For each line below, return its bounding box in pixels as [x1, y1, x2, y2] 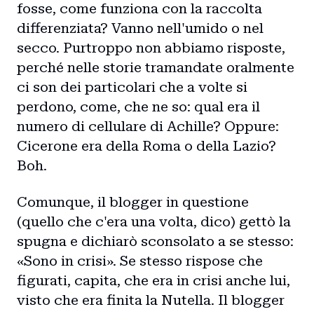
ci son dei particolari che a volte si [17, 78, 247, 95]
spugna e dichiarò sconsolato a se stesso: [17, 233, 294, 250]
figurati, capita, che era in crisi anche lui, [17, 272, 290, 289]
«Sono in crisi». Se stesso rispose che [17, 252, 263, 269]
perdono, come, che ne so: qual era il [17, 98, 260, 115]
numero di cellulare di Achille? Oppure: [17, 118, 279, 135]
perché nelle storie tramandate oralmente [17, 59, 294, 76]
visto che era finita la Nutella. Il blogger [17, 292, 285, 308]
